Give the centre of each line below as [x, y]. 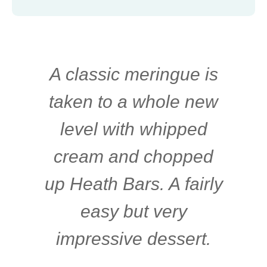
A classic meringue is [133, 74]
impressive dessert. [133, 238]
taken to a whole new [133, 101]
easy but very [133, 211]
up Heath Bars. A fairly [133, 184]
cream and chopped [133, 156]
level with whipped [133, 129]
